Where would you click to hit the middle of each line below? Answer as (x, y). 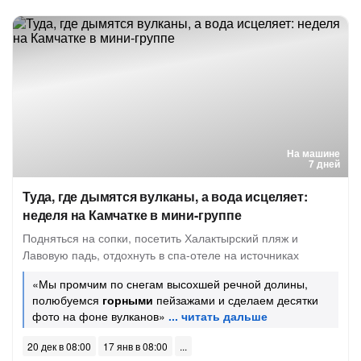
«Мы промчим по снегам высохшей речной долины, (170, 284)
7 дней (324, 164)
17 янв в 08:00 (135, 346)
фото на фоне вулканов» (99, 316)
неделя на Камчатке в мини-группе (132, 215)
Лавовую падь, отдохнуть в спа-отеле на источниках (161, 255)
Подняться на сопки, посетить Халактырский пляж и (160, 238)
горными (128, 300)
